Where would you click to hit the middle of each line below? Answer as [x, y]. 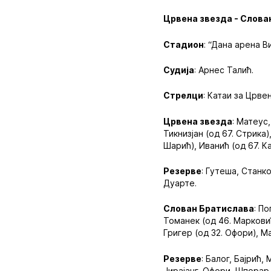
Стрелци [184, 96]
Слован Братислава [209, 209]
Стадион [184, 44]
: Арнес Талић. [224, 70]
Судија [179, 70]
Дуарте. [180, 183]
